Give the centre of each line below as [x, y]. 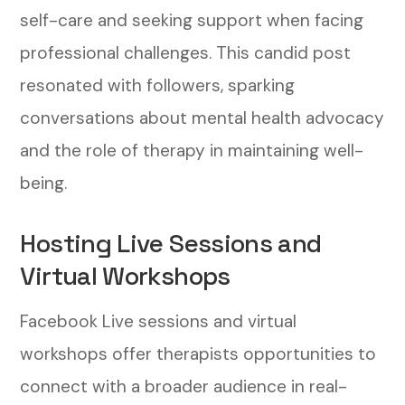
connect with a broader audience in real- [184, 386]
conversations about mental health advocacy [202, 118]
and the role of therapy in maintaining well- [192, 150]
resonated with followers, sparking [158, 85]
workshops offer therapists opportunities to [198, 353]
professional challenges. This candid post [186, 52]
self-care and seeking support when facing [192, 20]
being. [44, 183]
